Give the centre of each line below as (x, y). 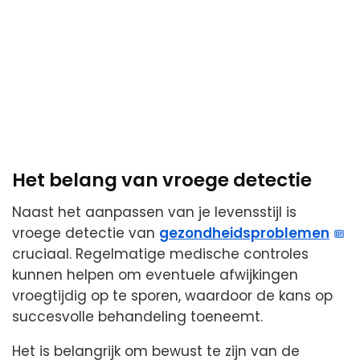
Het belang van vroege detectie (162, 180)
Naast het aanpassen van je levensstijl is (154, 213)
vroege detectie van (86, 233)
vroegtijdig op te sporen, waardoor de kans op (172, 296)
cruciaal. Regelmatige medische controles (160, 254)
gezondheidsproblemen (244, 233)
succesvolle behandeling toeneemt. (137, 317)
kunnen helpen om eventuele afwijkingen (155, 275)
